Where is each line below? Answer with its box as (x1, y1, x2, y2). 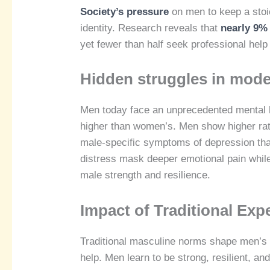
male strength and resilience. (80, 169, 211, 181)
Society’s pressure (80, 6, 169, 18)
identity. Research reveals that (80, 22, 221, 34)
